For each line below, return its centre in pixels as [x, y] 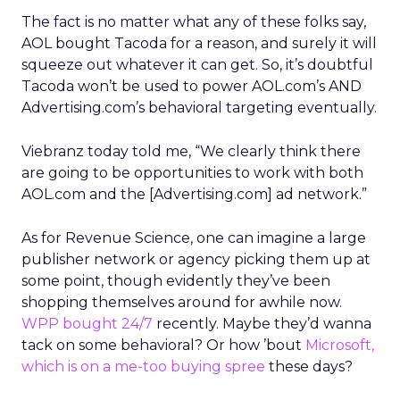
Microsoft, [340, 345]
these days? [309, 367]
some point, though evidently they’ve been [176, 281]
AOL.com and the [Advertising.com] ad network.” [194, 194]
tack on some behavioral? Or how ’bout [163, 345]
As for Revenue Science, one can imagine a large [194, 238]
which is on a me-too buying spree [143, 367]
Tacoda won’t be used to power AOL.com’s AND [192, 86]
